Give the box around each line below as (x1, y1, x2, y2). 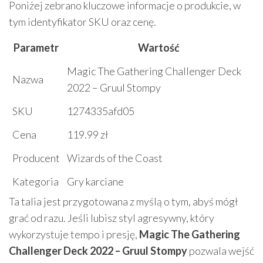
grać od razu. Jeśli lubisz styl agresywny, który (9, 211, 214, 224)
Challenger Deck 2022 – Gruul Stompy (9, 244, 187, 257)
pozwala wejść (187, 244, 254, 257)
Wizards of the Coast (67, 151, 163, 164)
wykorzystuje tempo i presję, (9, 228, 139, 241)
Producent (12, 151, 60, 164)
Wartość (138, 41, 180, 54)
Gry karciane (67, 175, 124, 188)
